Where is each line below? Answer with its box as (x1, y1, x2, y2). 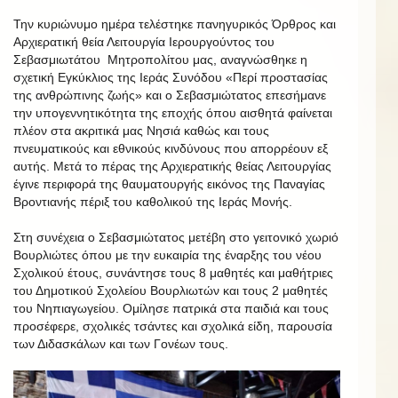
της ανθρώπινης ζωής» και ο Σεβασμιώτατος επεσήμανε (13, 88, 326, 103)
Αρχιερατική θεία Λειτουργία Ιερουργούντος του (13, 35, 275, 50)
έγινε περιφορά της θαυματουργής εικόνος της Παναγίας (13, 177, 325, 192)
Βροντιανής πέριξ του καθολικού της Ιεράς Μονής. (13, 195, 292, 210)
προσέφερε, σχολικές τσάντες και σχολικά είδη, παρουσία (13, 319, 332, 334)
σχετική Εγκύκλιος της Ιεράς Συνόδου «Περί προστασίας (13, 70, 328, 85)
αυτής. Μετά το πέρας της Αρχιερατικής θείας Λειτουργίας (13, 159, 335, 174)
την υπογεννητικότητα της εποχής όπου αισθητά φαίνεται (13, 106, 332, 121)
